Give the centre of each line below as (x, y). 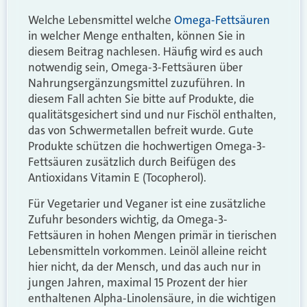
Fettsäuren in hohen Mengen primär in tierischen (152, 235)
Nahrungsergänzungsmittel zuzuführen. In (137, 83)
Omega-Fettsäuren (222, 20)
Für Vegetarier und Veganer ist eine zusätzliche (147, 203)
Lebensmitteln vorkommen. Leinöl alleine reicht (147, 250)
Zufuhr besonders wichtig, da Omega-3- (128, 219)
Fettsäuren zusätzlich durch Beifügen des (132, 162)
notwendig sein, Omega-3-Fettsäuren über (135, 67)
